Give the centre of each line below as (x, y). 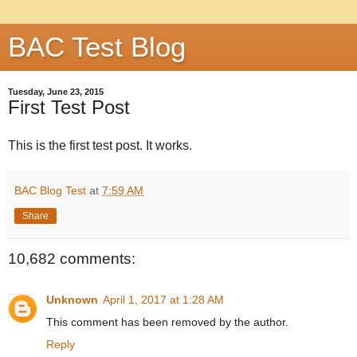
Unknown (72, 300)
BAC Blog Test (50, 190)
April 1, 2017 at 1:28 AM (163, 300)
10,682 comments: (72, 258)
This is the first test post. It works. (100, 145)
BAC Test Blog (97, 47)
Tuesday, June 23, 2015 (56, 92)
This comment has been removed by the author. (167, 322)
